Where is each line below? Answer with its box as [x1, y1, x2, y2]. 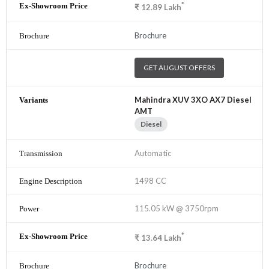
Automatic [134, 148, 171, 158]
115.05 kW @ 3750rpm [134, 203, 219, 213]
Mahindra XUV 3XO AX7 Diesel [134, 94, 252, 104]
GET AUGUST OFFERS [144, 62, 215, 72]
